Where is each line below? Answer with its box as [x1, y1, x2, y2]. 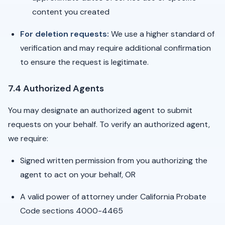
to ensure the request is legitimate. [20, 57, 149, 67]
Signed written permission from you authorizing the [20, 155, 207, 166]
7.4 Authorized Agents [8, 82, 104, 94]
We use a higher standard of [109, 29, 214, 39]
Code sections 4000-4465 [20, 205, 123, 216]
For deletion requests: [20, 29, 109, 39]
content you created [32, 7, 109, 17]
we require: [8, 133, 48, 144]
